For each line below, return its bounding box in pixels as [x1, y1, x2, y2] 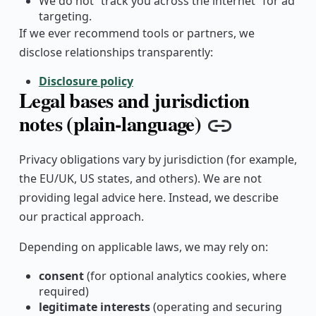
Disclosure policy [38, 73, 133, 89]
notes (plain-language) [18, 108, 202, 138]
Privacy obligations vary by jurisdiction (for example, [18, 152, 297, 168]
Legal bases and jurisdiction [18, 85, 250, 115]
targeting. [38, 8, 92, 24]
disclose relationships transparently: [18, 44, 213, 60]
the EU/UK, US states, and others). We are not [18, 171, 262, 187]
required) [38, 284, 89, 300]
